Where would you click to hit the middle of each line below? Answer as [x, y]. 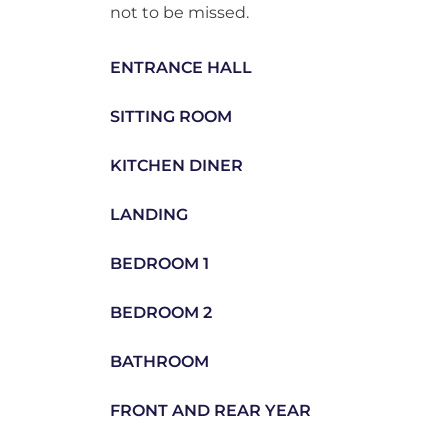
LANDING [148, 214]
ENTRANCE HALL [180, 67]
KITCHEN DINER [176, 165]
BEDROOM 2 [160, 312]
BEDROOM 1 [159, 263]
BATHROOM [159, 361]
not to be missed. [179, 12]
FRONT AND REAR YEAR [210, 410]
